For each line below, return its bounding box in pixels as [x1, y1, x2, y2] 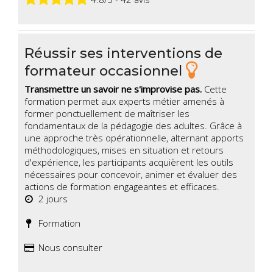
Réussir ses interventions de [24, 44, 222, 62]
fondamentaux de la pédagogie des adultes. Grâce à [24, 119, 242, 132]
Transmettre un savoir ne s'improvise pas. [24, 83, 204, 96]
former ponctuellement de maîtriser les [24, 107, 190, 120]
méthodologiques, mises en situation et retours [24, 144, 224, 157]
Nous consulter [34, 241, 102, 254]
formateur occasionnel [24, 62, 186, 79]
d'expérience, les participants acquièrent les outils [24, 156, 233, 169]
